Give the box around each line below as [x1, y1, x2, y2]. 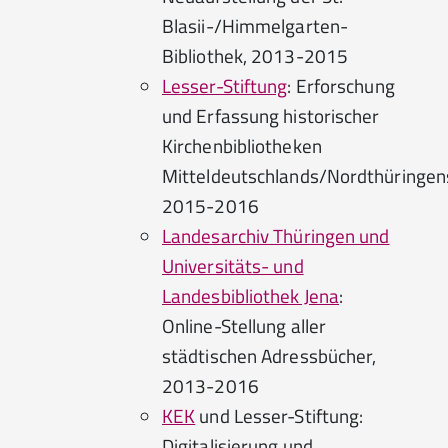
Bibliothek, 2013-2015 [162, 41, 349, 70]
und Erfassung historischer [162, 101, 380, 130]
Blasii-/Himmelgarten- [162, 11, 349, 40]
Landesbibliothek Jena [162, 281, 340, 310]
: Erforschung [287, 71, 395, 100]
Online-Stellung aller [162, 311, 327, 340]
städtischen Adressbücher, [162, 341, 377, 370]
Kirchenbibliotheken [162, 131, 322, 160]
